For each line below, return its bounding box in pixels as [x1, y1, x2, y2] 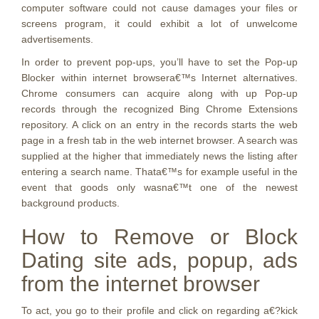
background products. [21, 197, 120, 209]
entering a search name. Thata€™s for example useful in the [21, 166, 298, 177]
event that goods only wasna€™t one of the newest [21, 182, 298, 193]
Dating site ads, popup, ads [21, 249, 298, 272]
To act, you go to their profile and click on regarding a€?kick [21, 305, 298, 316]
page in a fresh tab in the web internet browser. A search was [21, 135, 298, 146]
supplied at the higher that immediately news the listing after [21, 150, 298, 162]
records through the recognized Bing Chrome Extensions [21, 103, 298, 115]
